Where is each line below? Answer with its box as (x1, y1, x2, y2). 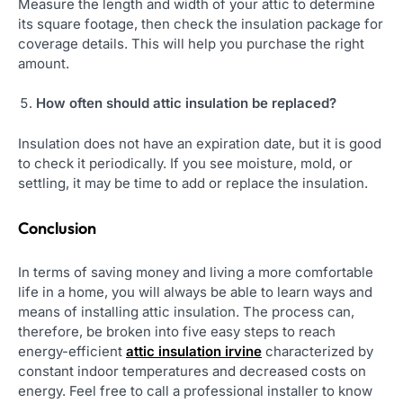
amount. (18, 54, 69, 72)
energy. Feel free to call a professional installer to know (18, 381, 372, 399)
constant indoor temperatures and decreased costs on (18, 362, 366, 380)
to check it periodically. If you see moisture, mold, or (18, 154, 353, 172)
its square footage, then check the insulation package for (18, 14, 383, 32)
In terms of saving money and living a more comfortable (18, 263, 373, 281)
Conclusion (18, 217, 96, 238)
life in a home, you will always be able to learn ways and (18, 282, 372, 300)
